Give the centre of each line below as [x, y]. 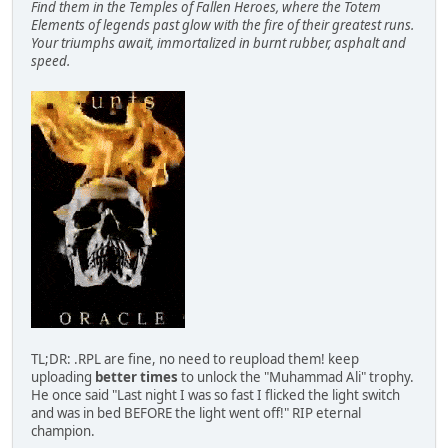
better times [136, 377]
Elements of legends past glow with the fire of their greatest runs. [222, 25]
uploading [63, 377]
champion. [63, 431]
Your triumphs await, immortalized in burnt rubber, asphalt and [218, 43]
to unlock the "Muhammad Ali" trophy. [296, 377]
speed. [50, 61]
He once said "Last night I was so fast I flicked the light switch [215, 395]
